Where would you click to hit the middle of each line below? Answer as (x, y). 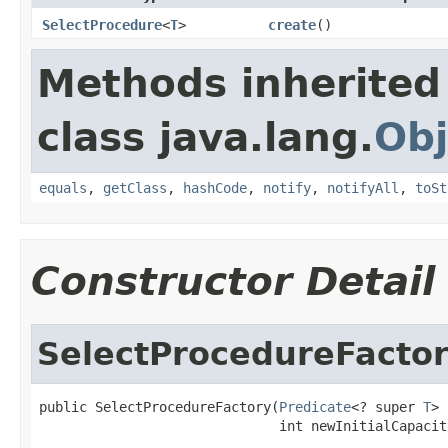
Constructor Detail (233, 281)
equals (63, 187)
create (292, 24)
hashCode (215, 187)
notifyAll (363, 187)
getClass (135, 187)
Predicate (315, 406)
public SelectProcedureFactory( (159, 406)
